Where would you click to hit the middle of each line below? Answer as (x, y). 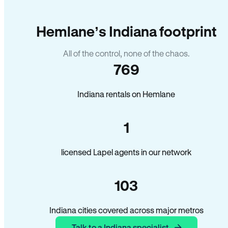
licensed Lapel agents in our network (126, 152)
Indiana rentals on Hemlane (126, 94)
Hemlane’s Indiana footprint (126, 31)
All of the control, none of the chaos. (126, 53)
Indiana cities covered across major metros (126, 210)
